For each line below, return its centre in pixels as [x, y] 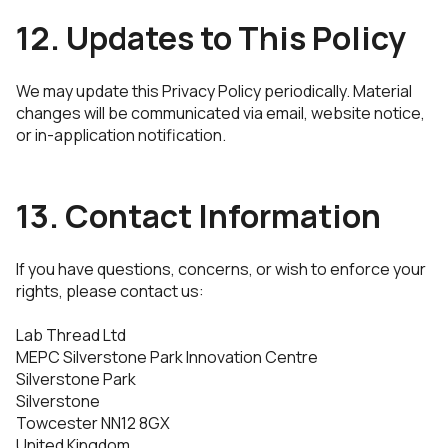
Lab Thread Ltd [71, 335]
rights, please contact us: [110, 291]
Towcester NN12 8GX [93, 423]
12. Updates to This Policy [211, 38]
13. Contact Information [198, 216]
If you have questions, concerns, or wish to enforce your [221, 269]
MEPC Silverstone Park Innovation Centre [167, 357]
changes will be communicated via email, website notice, [220, 113]
